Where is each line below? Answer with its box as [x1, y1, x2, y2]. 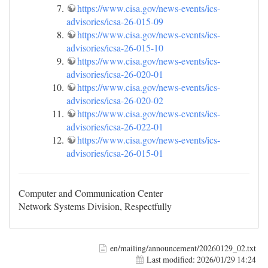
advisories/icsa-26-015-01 [66, 147, 163, 159]
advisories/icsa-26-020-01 [66, 68, 163, 80]
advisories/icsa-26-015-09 [66, 15, 163, 28]
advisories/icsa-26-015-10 [66, 41, 163, 54]
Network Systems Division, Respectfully [19, 200, 172, 212]
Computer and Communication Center [19, 187, 163, 199]
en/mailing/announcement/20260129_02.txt [110, 242, 256, 254]
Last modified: [145, 254, 197, 265]
